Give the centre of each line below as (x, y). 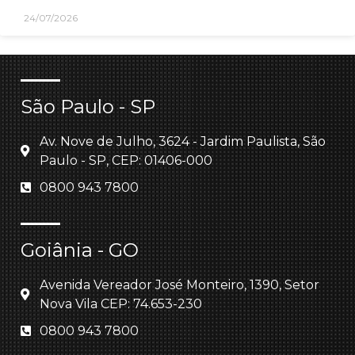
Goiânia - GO (80, 250)
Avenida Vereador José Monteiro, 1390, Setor (179, 284)
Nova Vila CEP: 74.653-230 (120, 303)
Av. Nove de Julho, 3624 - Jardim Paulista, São (182, 141)
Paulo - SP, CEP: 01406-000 (126, 160)
